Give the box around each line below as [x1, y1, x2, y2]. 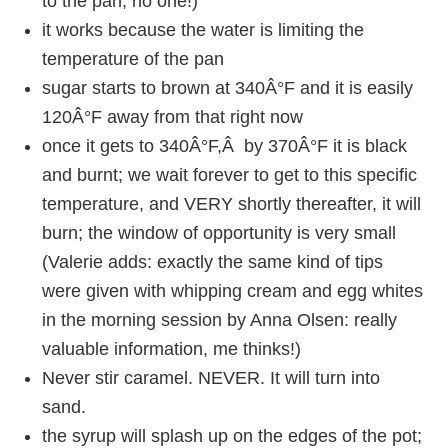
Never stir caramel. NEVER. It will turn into [42, 368, 381, 388]
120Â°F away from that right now [42, 107, 304, 127]
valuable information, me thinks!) [42, 339, 302, 359]
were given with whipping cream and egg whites [42, 281, 424, 301]
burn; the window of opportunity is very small [42, 223, 397, 243]
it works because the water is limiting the [42, 20, 365, 40]
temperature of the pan [42, 49, 225, 69]
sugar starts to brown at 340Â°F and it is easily [42, 78, 414, 98]
